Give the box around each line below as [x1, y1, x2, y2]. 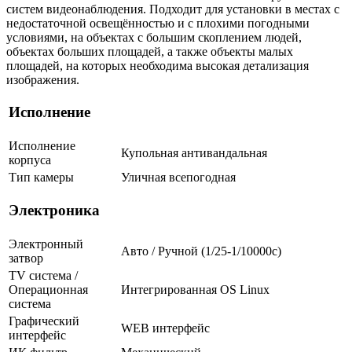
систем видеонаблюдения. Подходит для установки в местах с [6, 2, 339, 16]
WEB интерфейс [121, 321, 210, 335]
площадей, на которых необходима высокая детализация [6, 58, 309, 72]
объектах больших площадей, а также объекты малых [6, 44, 293, 58]
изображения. [6, 72, 79, 86]
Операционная [9, 282, 88, 296]
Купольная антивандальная [121, 145, 267, 159]
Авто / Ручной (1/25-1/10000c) [121, 244, 281, 258]
